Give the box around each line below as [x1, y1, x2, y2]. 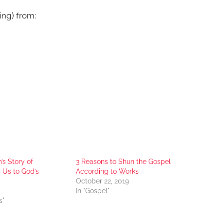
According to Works [75, 167, 139, 176]
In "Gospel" [75, 187, 109, 195]
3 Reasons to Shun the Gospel [75, 158, 171, 166]
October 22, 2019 [75, 177, 129, 185]
